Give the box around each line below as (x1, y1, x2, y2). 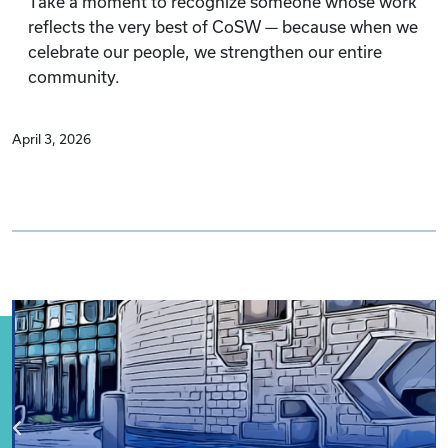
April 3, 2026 (12, 132, 91, 147)
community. (28, 68, 120, 86)
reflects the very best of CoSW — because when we (28, 18, 418, 36)
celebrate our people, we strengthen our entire (28, 43, 382, 61)
